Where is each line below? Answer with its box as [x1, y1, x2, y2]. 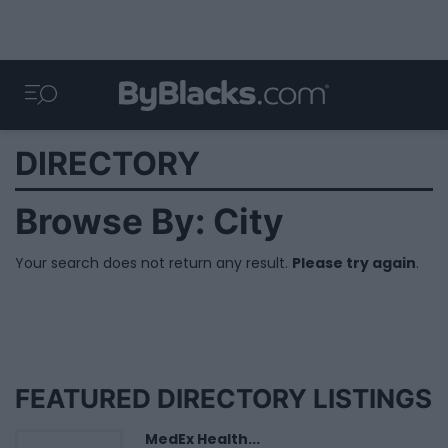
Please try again [292, 253, 416, 273]
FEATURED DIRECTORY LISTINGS [15, 383, 432, 414]
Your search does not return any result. [15, 253, 292, 273]
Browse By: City [15, 200, 284, 243]
